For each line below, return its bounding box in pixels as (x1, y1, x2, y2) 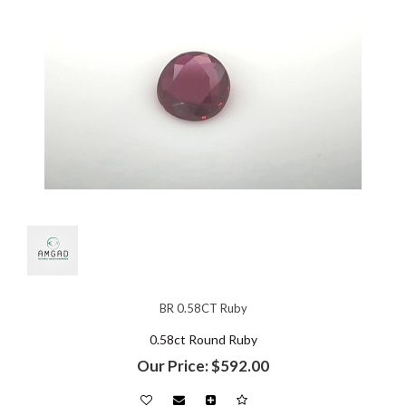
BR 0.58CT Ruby (159, 301, 247, 315)
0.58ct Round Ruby (149, 332, 257, 347)
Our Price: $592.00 (137, 356, 269, 375)
